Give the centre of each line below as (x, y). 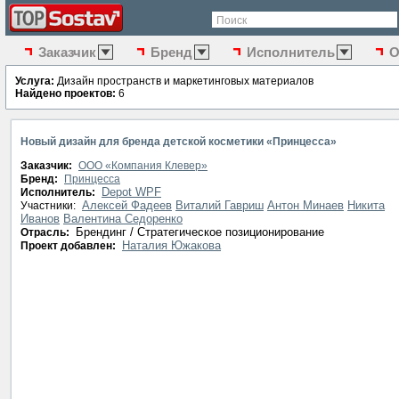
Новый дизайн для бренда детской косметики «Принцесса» (179, 142)
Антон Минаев (305, 205)
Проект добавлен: (69, 246)
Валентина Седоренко (123, 219)
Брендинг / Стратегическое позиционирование (198, 232)
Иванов (40, 219)
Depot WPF (131, 192)
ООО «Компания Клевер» (143, 166)
